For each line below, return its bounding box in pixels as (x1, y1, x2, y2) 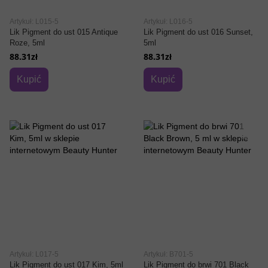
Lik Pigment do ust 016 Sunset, (144, 28, 253, 36)
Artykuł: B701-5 (144, 250, 193, 258)
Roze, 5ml (10, 38, 45, 47)
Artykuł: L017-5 (10, 250, 59, 258)
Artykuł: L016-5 (144, 17, 193, 26)
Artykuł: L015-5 (10, 17, 59, 26)
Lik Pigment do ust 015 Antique (10, 28, 118, 36)
